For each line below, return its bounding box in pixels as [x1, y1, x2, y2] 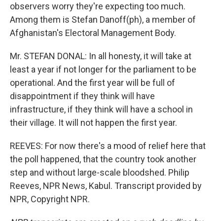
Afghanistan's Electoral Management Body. [10, 28, 176, 38]
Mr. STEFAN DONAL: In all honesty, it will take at [10, 51, 191, 61]
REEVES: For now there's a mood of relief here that [10, 141, 206, 151]
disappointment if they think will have [10, 91, 155, 101]
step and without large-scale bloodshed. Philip [10, 167, 189, 178]
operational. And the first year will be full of [10, 77, 175, 88]
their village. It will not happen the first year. [10, 117, 177, 128]
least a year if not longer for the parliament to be [10, 64, 196, 74]
